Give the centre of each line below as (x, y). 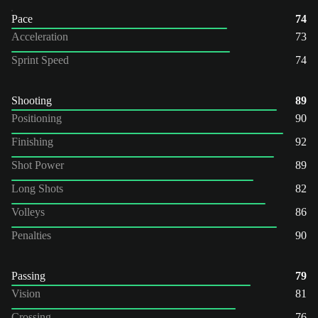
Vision (26, 293)
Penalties (31, 235)
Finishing (32, 141)
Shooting (32, 100)
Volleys (28, 212)
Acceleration (40, 36)
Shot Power (38, 165)
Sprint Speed (40, 60)
